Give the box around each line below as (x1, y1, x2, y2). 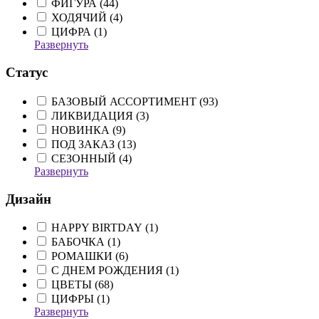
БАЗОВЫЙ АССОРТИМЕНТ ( (51, 95, 203, 108)
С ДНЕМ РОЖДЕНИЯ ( (51, 264, 169, 277)
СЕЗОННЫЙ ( (51, 152, 122, 164)
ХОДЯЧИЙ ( (51, 11, 113, 24)
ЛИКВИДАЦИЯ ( (51, 109, 140, 122)
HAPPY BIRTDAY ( (51, 221, 149, 234)
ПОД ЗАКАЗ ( (51, 137, 121, 150)
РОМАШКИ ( (51, 250, 119, 263)
